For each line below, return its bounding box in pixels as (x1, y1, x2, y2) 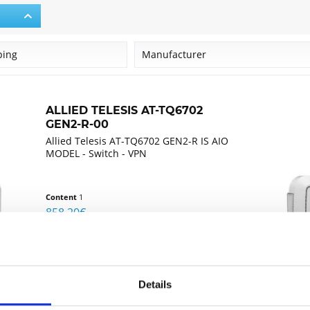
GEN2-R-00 (46, 118, 109, 131)
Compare (57, 235, 100, 248)
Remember (59, 251, 111, 265)
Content (46, 192, 80, 203)
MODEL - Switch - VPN (46, 147, 147, 161)
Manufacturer (142, 48, 207, 62)
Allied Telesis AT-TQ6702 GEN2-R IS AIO (46, 134, 229, 148)
